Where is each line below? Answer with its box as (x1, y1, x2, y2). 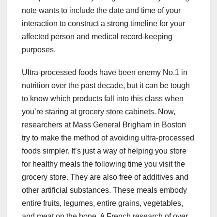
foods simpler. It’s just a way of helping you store (22, 147, 186, 155)
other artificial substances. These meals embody (22, 186, 187, 195)
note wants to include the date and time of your (22, 6, 181, 15)
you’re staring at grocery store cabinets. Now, (22, 108, 175, 116)
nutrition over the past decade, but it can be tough (22, 81, 190, 90)
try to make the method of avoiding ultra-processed (22, 134, 194, 142)
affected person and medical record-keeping (22, 32, 172, 41)
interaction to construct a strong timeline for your (22, 19, 185, 28)
